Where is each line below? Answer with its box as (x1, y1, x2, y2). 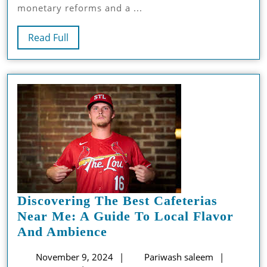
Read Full (28, 30, 69, 44)
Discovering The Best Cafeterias (17, 193, 218, 208)
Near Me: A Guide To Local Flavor (17, 208, 234, 223)
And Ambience (17, 223, 107, 239)
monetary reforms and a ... (17, 1, 142, 14)
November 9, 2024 (35, 250, 113, 263)
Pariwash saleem (142, 250, 213, 263)
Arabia (184, 21, 227, 37)
